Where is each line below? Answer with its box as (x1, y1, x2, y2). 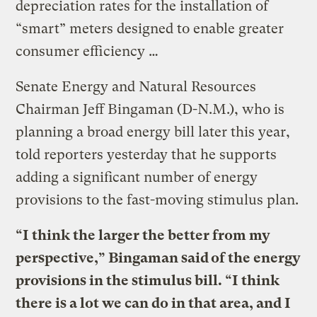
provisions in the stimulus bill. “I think (16, 272, 280, 289)
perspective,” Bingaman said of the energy (16, 249, 301, 266)
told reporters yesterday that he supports (16, 146, 277, 163)
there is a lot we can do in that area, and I (16, 294, 292, 311)
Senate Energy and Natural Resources (16, 78, 257, 95)
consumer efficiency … (16, 42, 159, 59)
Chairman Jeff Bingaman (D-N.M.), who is (16, 100, 285, 117)
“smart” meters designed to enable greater (16, 20, 284, 37)
